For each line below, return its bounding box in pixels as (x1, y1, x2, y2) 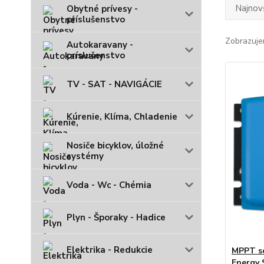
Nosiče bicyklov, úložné (67, 140, 164, 151)
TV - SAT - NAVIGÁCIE (67, 78, 162, 90)
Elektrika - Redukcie (67, 244, 153, 256)
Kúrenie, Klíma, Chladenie (67, 111, 177, 123)
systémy (67, 150, 104, 162)
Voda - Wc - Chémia (67, 179, 151, 191)
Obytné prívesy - (67, 3, 138, 15)
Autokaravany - (67, 39, 133, 51)
